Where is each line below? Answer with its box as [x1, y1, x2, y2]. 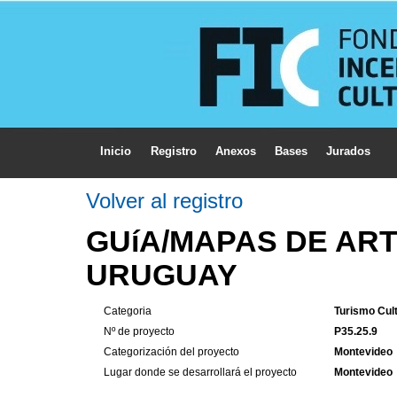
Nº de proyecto [104, 324, 175, 338]
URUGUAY [86, 259, 237, 292]
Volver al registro [86, 190, 243, 213]
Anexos [214, 144, 256, 158]
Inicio [100, 144, 132, 158]
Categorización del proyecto [104, 345, 239, 358]
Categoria [104, 304, 152, 317]
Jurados [326, 144, 371, 158]
